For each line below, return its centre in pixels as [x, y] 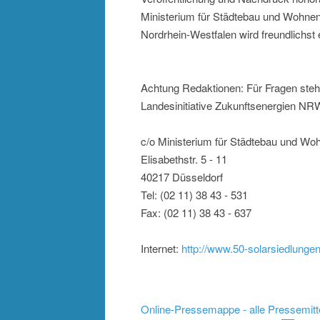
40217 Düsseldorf [182, 177]
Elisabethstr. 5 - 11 [184, 159]
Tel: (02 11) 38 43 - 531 [194, 195]
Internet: [161, 249]
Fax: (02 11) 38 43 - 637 [196, 213]
